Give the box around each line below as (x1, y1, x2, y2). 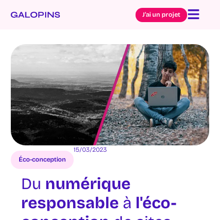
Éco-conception (19, 156, 66, 164)
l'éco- (135, 193, 176, 213)
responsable (21, 193, 119, 213)
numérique (45, 174, 131, 194)
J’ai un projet (142, 10, 180, 19)
